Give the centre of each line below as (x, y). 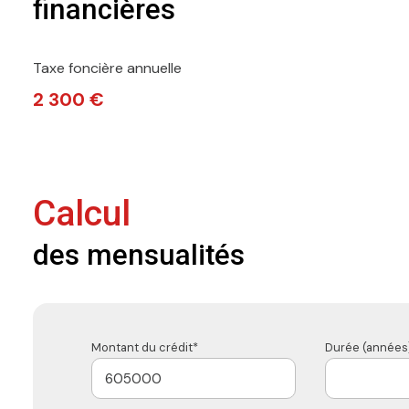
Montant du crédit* (145, 348)
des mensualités (139, 256)
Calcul (82, 214)
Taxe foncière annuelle (107, 68)
